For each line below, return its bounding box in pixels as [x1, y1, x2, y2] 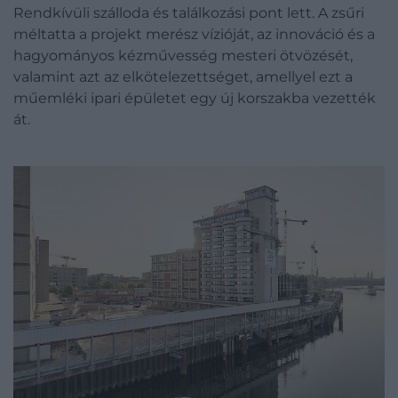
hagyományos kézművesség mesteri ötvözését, [13, 47, 353, 64]
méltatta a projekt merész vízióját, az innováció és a [13, 26, 375, 43]
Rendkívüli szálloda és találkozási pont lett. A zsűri [13, 4, 364, 21]
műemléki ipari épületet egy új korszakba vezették [13, 90, 376, 107]
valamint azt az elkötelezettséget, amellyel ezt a [13, 68, 353, 85]
